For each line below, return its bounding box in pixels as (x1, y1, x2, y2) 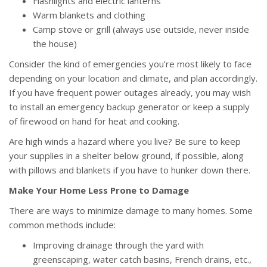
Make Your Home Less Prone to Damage (9, 184, 189, 197)
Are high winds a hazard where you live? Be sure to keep (9, 135, 241, 148)
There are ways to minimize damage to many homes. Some (9, 204, 253, 217)
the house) (33, 38, 77, 50)
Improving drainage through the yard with (33, 239, 204, 252)
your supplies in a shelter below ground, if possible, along (9, 150, 244, 162)
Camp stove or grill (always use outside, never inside (33, 23, 249, 36)
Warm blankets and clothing (33, 9, 145, 21)
